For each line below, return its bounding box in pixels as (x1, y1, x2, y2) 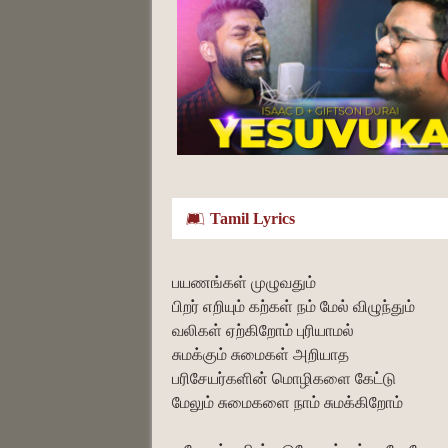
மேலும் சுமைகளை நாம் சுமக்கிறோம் (172, 393, 403, 411)
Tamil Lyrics (210, 209, 295, 227)
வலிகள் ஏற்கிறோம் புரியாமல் (172, 321, 354, 339)
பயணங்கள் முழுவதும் (172, 273, 316, 291)
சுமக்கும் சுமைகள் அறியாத (172, 345, 349, 363)
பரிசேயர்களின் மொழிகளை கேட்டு (172, 369, 396, 387)
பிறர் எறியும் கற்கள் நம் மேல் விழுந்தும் (172, 297, 415, 315)
